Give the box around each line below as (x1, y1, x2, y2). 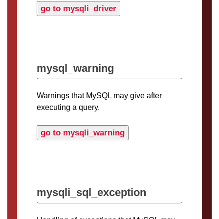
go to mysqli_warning (41, 128, 125, 138)
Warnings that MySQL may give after (37, 91, 162, 100)
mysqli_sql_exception (37, 186, 146, 199)
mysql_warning (37, 62, 114, 74)
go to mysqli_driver (41, 3, 116, 13)
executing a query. (37, 103, 100, 112)
